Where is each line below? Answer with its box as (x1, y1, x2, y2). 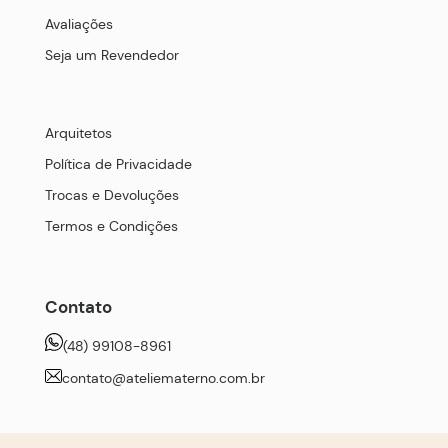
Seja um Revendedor (45, 46, 179, 65)
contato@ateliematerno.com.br (62, 368, 266, 387)
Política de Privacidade (45, 154, 192, 173)
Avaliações (45, 15, 113, 34)
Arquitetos (45, 123, 112, 142)
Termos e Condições (45, 216, 178, 235)
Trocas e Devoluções (45, 185, 179, 204)
